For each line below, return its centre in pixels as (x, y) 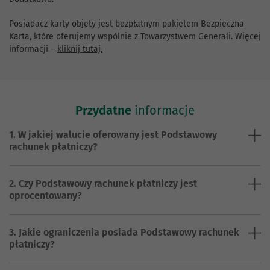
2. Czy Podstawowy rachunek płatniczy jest (103, 184)
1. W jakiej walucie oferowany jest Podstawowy (113, 135)
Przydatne (103, 111)
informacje (163, 111)
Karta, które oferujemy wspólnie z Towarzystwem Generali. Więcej (135, 37)
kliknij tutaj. (80, 49)
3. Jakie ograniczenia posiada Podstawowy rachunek (124, 233)
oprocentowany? (46, 196)
